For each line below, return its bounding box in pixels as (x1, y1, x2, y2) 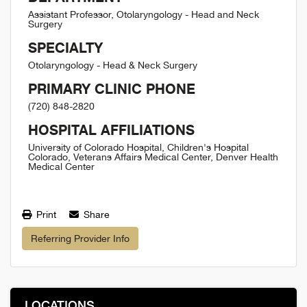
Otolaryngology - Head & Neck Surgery (28, 60, 197, 71)
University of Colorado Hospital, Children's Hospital (28, 142, 249, 153)
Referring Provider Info (31, 232, 130, 244)
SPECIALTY (28, 39, 103, 56)
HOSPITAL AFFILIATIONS (28, 121, 195, 138)
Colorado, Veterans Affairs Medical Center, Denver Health (28, 151, 278, 162)
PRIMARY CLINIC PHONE (28, 80, 195, 97)
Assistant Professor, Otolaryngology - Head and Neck (28, 9, 259, 20)
